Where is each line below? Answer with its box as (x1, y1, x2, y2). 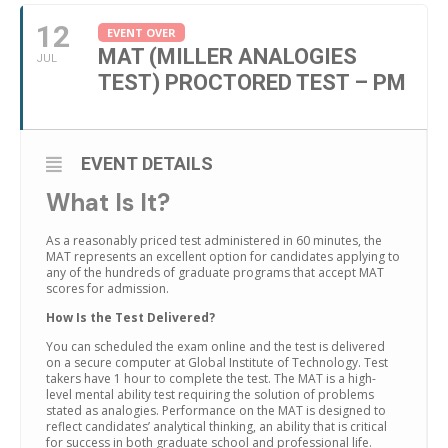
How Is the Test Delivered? (46, 308, 215, 326)
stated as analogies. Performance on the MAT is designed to (46, 401, 386, 419)
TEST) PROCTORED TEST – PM (98, 69, 406, 95)
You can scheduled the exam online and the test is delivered (46, 337, 385, 355)
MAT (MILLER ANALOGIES (98, 43, 357, 69)
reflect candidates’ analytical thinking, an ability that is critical (46, 417, 387, 435)
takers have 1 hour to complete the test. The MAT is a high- (46, 369, 376, 387)
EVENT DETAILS (81, 152, 213, 174)
